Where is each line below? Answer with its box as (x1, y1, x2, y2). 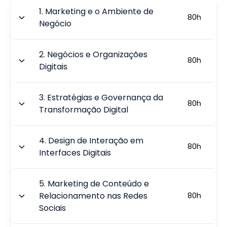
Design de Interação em (48, 134, 144, 146)
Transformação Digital (39, 103, 129, 116)
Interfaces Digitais (39, 146, 111, 159)
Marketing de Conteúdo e (48, 177, 149, 190)
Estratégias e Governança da (47, 91, 164, 103)
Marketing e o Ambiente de (45, 5, 154, 17)
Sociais (39, 202, 66, 214)
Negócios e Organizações (47, 48, 148, 60)
